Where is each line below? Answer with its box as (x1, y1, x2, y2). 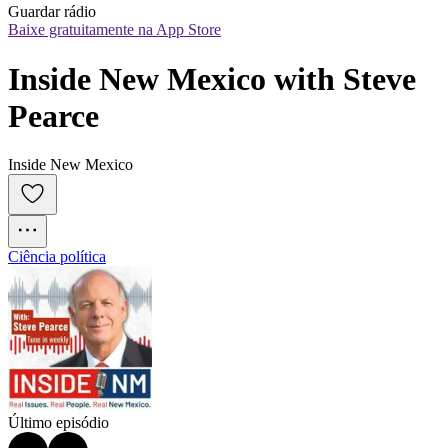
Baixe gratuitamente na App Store (8, 21, 221, 39)
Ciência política (8, 248, 106, 266)
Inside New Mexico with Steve (8, 60, 416, 97)
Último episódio (8, 414, 109, 432)
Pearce (8, 97, 99, 134)
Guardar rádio (8, 3, 96, 21)
